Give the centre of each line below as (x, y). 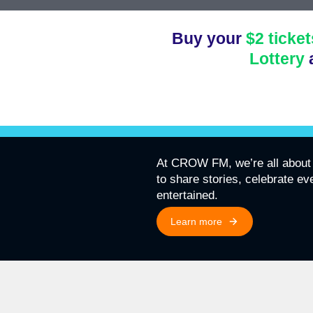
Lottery (277, 58)
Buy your (209, 38)
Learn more (196, 221)
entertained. (187, 195)
